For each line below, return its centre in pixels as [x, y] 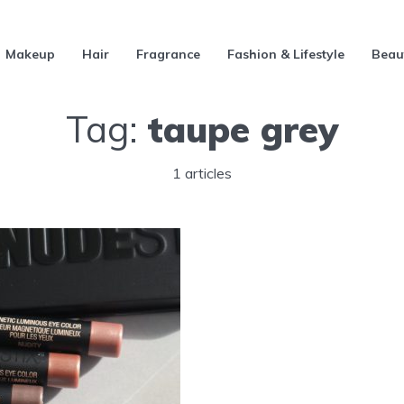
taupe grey [243, 129]
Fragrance [168, 54]
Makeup [30, 54]
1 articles [202, 173]
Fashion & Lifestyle [286, 54]
